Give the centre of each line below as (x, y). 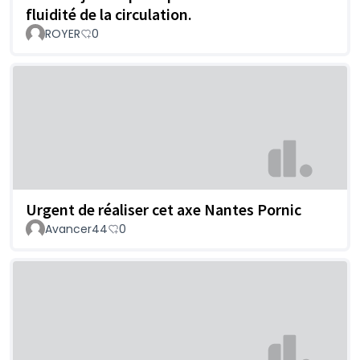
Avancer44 (76, 229)
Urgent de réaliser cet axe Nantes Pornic (164, 209)
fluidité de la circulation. (109, 14)
